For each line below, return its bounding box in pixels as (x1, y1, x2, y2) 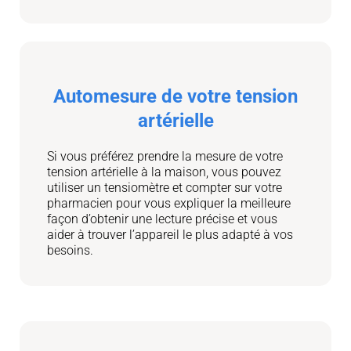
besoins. (47, 242, 93, 258)
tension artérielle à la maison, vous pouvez (47, 164, 281, 179)
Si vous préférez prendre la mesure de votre (47, 148, 283, 164)
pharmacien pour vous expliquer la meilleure (47, 195, 291, 211)
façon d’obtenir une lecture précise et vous (47, 211, 277, 226)
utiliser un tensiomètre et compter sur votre (47, 179, 282, 195)
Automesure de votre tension (53, 85, 298, 107)
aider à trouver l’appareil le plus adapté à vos (47, 226, 293, 242)
